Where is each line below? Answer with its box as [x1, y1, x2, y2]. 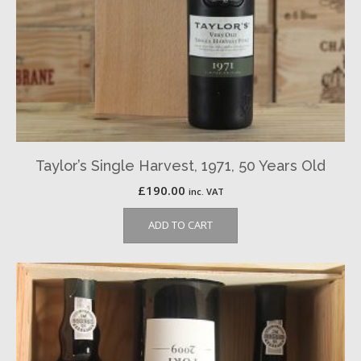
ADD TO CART [148, 218, 213, 232]
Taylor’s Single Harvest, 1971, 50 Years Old [35, 157, 326, 174]
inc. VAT [188, 185, 224, 197]
